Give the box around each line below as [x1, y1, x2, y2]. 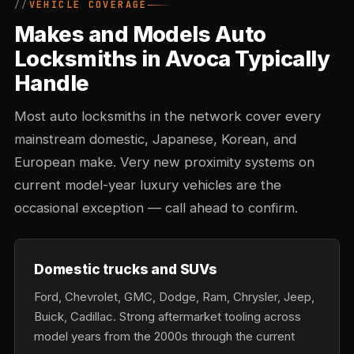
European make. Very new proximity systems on [14, 154, 314, 170]
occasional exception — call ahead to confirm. [14, 200, 298, 216]
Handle [14, 70, 89, 96]
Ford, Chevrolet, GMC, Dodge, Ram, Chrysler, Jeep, [34, 289, 314, 304]
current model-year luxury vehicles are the [14, 177, 281, 193]
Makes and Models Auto [14, 21, 266, 47]
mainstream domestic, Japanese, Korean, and [14, 131, 296, 147]
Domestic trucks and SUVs [34, 261, 217, 277]
